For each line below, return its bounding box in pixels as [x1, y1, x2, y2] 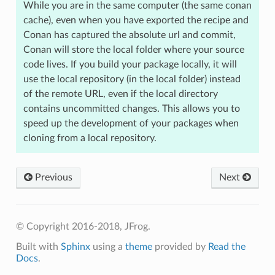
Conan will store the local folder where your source [23, 44, 244, 55]
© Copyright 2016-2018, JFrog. [15, 221, 150, 231]
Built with [15, 241, 61, 252]
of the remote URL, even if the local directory [23, 88, 218, 99]
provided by [152, 241, 208, 252]
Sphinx [60, 241, 90, 252]
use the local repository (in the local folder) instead [23, 74, 241, 84]
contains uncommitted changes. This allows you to [23, 103, 240, 114]
